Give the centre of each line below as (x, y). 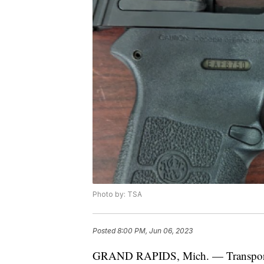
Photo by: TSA (117, 194)
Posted (105, 230)
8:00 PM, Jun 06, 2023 (155, 230)
